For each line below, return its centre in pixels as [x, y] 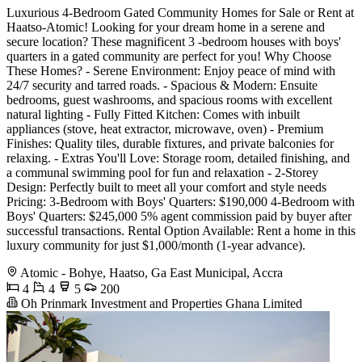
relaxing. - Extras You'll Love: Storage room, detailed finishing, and [178, 158]
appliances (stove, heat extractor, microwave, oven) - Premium [165, 128]
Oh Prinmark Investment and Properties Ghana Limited [160, 303]
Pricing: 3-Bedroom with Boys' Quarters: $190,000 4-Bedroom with [181, 201]
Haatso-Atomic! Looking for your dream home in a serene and [166, 27]
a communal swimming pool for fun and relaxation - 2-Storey [162, 172]
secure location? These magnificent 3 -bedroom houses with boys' [174, 41]
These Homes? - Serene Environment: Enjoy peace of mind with [171, 70]
